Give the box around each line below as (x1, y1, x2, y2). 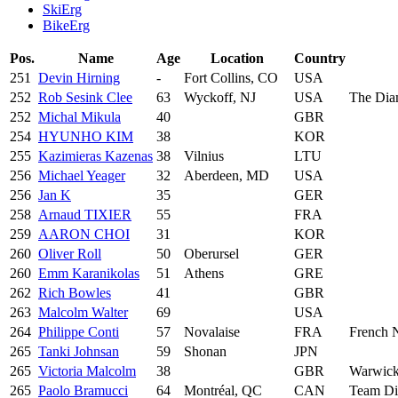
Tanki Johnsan (38, 343, 119, 359)
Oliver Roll (38, 245, 101, 261)
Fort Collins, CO (184, 69, 278, 85)
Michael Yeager (38, 167, 125, 183)
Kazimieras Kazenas (38, 147, 153, 163)
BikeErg (43, 17, 90, 33)
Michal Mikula (38, 108, 121, 124)
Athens (184, 265, 224, 281)
